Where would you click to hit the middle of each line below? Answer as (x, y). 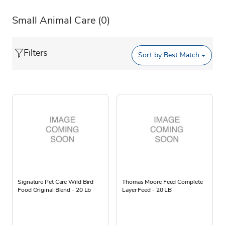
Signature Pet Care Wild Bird (56, 182)
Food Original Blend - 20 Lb (54, 190)
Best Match (181, 55)
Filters (36, 52)
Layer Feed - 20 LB (147, 190)
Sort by (150, 55)
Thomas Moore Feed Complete (162, 182)
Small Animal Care (54, 20)
